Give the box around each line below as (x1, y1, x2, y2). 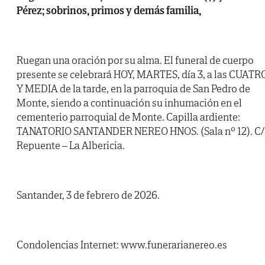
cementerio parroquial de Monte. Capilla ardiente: (17, 110, 240, 124)
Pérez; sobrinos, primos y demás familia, (17, 4, 201, 18)
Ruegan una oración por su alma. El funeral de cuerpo (17, 53, 254, 67)
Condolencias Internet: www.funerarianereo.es (17, 238, 227, 252)
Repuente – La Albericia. (17, 138, 125, 153)
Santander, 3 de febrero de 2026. (17, 188, 160, 202)
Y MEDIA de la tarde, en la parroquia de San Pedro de (17, 82, 250, 96)
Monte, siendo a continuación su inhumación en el (17, 96, 242, 110)
